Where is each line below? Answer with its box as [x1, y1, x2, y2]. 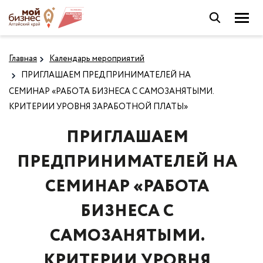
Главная [9, 53, 37, 65]
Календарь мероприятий [49, 53, 144, 65]
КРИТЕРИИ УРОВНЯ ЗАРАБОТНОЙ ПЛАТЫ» [9, 100, 188, 113]
